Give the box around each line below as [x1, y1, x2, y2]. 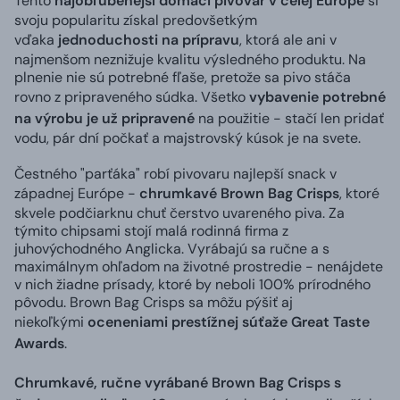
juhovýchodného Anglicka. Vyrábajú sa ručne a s [14, 238, 329, 258]
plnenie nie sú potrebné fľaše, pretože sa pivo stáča [14, 67, 351, 87]
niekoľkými [14, 312, 87, 331]
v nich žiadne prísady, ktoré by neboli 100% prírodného [14, 274, 371, 294]
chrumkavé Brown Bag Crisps [139, 183, 339, 203]
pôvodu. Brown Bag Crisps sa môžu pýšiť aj [14, 292, 293, 312]
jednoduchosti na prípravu [58, 29, 239, 49]
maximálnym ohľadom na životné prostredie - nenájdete [14, 256, 383, 276]
